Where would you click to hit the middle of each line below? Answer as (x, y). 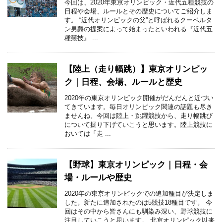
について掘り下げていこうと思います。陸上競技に (139, 124)
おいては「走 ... (88, 133)
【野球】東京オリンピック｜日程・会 (136, 165)
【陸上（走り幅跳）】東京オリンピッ (136, 69)
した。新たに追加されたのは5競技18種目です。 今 (138, 202)
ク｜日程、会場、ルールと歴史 (123, 82)
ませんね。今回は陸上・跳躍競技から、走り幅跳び (139, 115)
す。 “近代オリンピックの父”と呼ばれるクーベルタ (138, 20)
